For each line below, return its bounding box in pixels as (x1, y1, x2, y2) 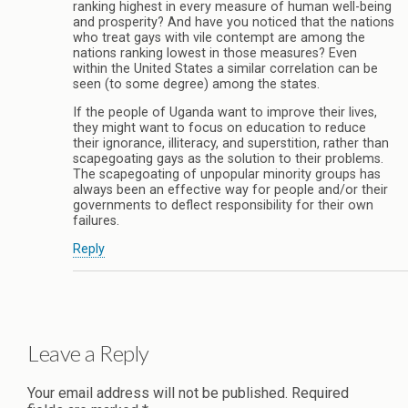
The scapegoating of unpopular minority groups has (73, 167, 381, 183)
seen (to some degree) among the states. (73, 76, 320, 92)
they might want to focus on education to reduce (73, 120, 366, 137)
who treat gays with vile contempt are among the (73, 29, 365, 46)
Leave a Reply (27, 339, 149, 366)
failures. (73, 213, 119, 229)
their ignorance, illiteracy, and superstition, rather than (73, 136, 389, 152)
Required (288, 383, 349, 402)
